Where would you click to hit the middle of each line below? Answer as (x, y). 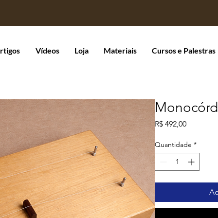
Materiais (120, 50)
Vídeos (47, 50)
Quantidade (173, 145)
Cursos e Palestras (184, 50)
